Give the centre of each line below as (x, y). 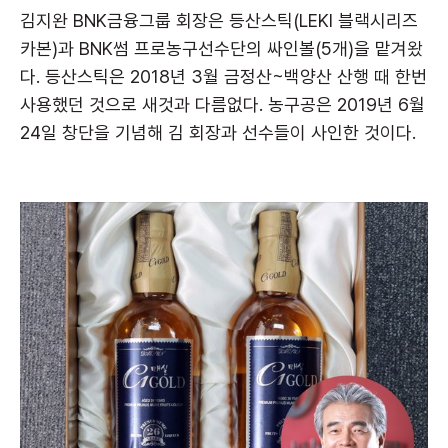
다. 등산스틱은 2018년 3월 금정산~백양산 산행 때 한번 (223, 76)
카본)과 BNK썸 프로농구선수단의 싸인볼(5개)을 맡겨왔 (221, 48)
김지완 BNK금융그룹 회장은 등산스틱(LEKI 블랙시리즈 (219, 20)
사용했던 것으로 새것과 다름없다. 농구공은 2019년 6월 (222, 104)
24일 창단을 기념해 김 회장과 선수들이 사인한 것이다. (218, 132)
